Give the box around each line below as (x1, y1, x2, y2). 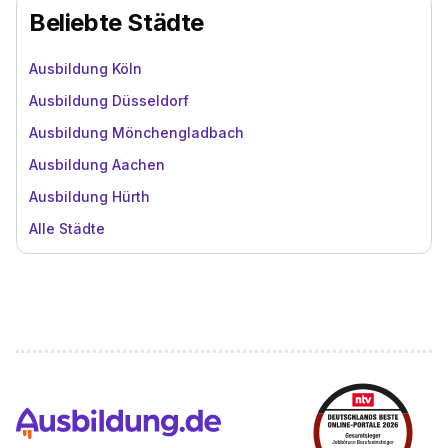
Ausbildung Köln (29, 60, 142, 77)
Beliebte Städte (29, 8, 204, 37)
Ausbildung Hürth (29, 188, 150, 205)
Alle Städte (29, 220, 105, 237)
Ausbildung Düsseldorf (29, 92, 189, 109)
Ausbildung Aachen (29, 156, 165, 173)
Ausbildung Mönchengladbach (29, 124, 244, 141)
